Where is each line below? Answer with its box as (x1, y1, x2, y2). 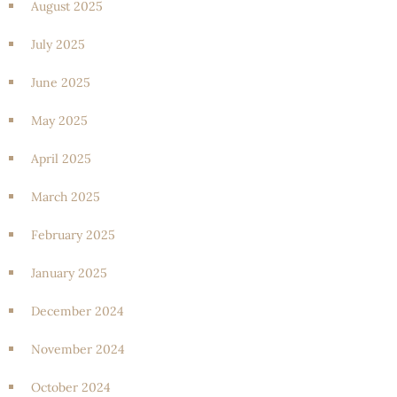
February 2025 (31, 226, 115, 243)
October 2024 (31, 378, 111, 395)
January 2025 (31, 264, 107, 281)
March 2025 (31, 188, 100, 205)
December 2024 (31, 302, 124, 319)
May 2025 (31, 112, 88, 128)
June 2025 (31, 74, 90, 90)
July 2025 (31, 35, 85, 52)
